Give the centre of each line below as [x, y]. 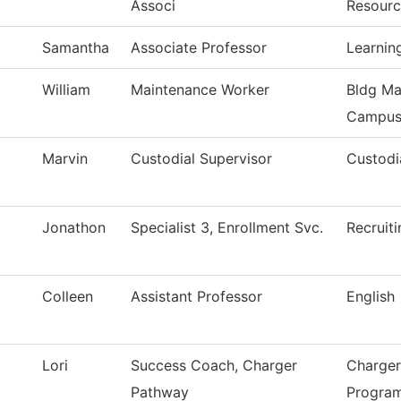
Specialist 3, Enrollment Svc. [227, 228]
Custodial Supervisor [201, 159]
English [371, 297]
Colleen [68, 297]
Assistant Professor [196, 297]
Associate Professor [199, 48]
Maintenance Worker [200, 90]
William [66, 90]
